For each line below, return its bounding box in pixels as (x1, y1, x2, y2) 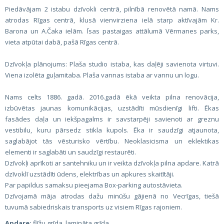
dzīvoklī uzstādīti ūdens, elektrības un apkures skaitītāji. (5, 169, 174, 178)
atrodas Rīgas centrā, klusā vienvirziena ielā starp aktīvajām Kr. (5, 15, 219, 24)
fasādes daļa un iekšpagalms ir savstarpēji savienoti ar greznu (5, 114, 219, 123)
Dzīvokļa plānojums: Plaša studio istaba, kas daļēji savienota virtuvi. (5, 59, 219, 68)
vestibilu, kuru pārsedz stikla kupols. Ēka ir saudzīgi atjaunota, (5, 125, 219, 134)
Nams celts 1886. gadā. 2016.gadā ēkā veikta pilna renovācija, (5, 92, 219, 101)
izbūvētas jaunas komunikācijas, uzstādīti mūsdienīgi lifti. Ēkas (5, 103, 219, 112)
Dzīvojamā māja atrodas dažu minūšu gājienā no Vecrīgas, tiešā (5, 191, 219, 200)
